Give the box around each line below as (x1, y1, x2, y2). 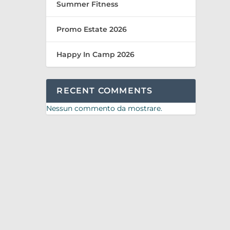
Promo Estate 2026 (56, 24, 127, 34)
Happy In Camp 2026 (56, 49, 135, 59)
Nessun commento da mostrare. (46, 103, 163, 113)
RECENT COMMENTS (56, 85, 153, 95)
